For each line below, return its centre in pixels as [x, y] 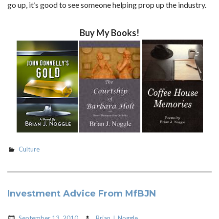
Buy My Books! [109, 33]
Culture [29, 149]
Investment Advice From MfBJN [82, 194]
